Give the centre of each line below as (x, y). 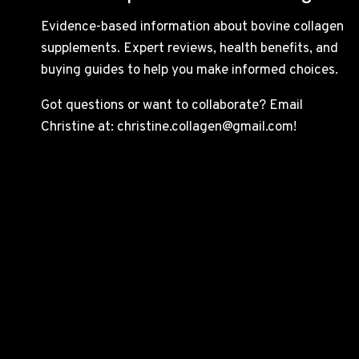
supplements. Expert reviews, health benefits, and (190, 49)
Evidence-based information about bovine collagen (192, 28)
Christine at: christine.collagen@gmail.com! (169, 128)
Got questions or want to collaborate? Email (172, 106)
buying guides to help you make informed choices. (190, 71)
